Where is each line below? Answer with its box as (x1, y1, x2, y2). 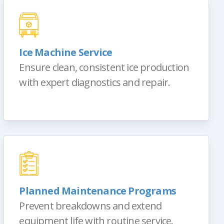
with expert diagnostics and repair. (19, 75, 170, 89)
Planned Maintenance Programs (19, 183, 176, 197)
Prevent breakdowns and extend (19, 198, 162, 212)
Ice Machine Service (19, 45, 112, 59)
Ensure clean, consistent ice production (19, 60, 189, 74)
